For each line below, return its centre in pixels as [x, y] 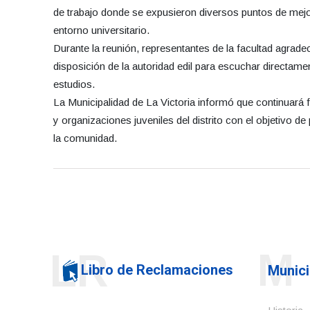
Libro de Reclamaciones [157, 270]
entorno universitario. [101, 30]
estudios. [74, 84]
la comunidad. [85, 138]
